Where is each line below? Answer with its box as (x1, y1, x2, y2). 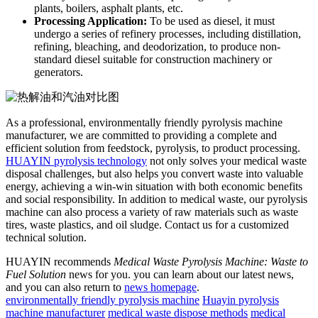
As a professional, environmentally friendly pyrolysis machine (6, 116, 283, 128)
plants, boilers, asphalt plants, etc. (34, 1, 183, 14)
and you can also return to (6, 280, 124, 293)
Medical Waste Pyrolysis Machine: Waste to (114, 255, 308, 268)
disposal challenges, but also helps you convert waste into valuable (6, 167, 303, 180)
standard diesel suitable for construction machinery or (34, 53, 272, 65)
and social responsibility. (6, 192, 118, 205)
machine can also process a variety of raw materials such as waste (6, 205, 298, 218)
